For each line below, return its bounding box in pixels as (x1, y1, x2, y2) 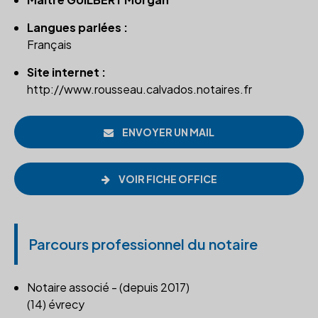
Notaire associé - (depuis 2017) (27, 280, 190, 295)
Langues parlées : (27, 20, 128, 35)
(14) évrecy (27, 297, 84, 312)
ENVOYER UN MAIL (121, 126, 214, 138)
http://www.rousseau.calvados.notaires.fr (27, 82, 252, 97)
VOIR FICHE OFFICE (116, 172, 217, 185)
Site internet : (27, 65, 106, 79)
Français (27, 37, 72, 52)
